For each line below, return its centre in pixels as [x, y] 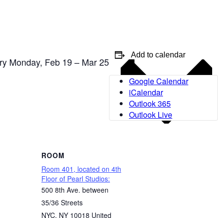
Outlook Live [151, 115]
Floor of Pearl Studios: [76, 179]
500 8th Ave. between [75, 190]
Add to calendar [158, 55]
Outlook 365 [150, 103]
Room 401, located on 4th [81, 169]
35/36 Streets [62, 203]
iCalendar [146, 92]
